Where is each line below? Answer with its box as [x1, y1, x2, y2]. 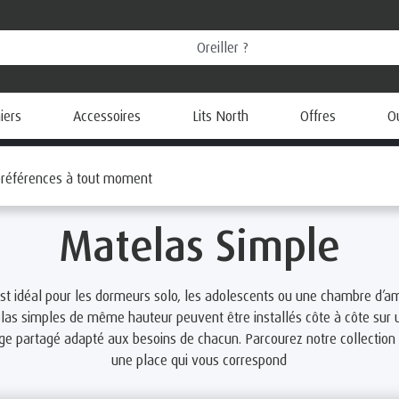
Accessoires [73, 107, 141, 125]
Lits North [192, 107, 248, 125]
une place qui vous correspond [111, 351, 288, 370]
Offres [300, 107, 336, 125]
